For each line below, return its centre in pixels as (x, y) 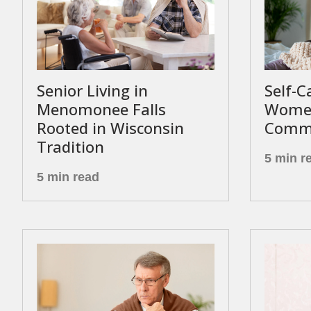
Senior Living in (92, 90)
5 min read (68, 177)
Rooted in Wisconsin (110, 128)
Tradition (70, 146)
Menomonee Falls (101, 109)
